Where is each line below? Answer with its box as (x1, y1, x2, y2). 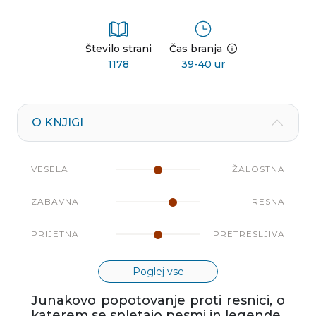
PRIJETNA (31, 229, 79, 240)
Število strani (85, 42, 152, 56)
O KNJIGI (32, 116, 83, 130)
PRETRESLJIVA (213, 229, 285, 240)
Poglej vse (132, 265, 184, 279)
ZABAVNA (31, 196, 79, 207)
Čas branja (169, 42, 222, 56)
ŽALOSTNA (232, 164, 285, 175)
